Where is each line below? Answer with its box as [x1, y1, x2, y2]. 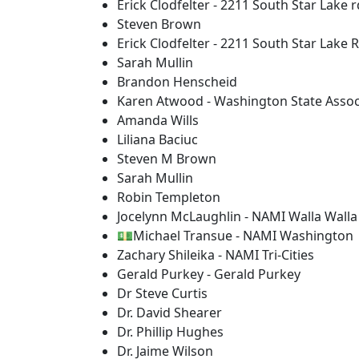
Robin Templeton [117, 188, 220, 206]
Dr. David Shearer [117, 304, 222, 321]
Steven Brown [117, 15, 201, 33]
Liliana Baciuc [117, 131, 198, 148]
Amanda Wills [117, 111, 199, 129]
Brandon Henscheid [117, 73, 237, 91]
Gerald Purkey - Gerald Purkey [117, 265, 301, 283]
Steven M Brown [117, 150, 216, 167]
